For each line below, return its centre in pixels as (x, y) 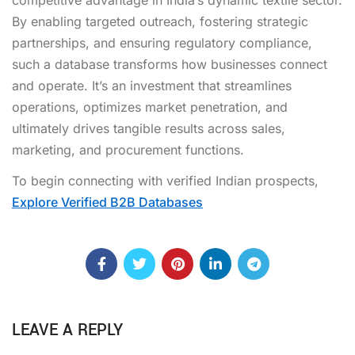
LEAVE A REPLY (67, 330)
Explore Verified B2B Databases (107, 202)
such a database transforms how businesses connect (170, 64)
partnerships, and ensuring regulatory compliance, (162, 42)
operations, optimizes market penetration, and (150, 107)
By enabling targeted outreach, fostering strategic (160, 21)
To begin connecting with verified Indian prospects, (165, 180)
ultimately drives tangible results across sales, (149, 128)
